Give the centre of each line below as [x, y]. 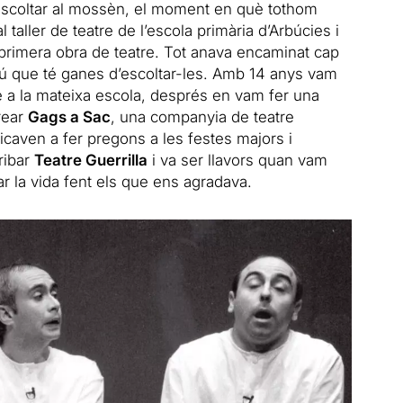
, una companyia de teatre [202, 116]
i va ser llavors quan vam [237, 160]
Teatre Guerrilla [90, 160]
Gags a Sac [69, 116]
